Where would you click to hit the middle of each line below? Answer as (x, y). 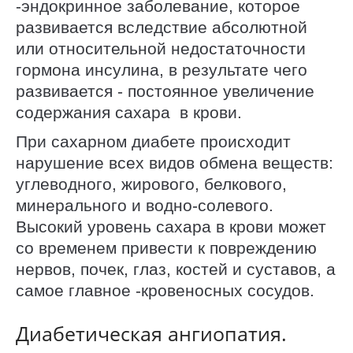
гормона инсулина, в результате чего (162, 70)
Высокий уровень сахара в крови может (171, 226)
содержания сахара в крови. (129, 113)
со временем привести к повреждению (166, 247)
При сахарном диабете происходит (153, 141)
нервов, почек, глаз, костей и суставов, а (176, 269)
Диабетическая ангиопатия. (151, 333)
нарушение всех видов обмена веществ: (175, 162)
